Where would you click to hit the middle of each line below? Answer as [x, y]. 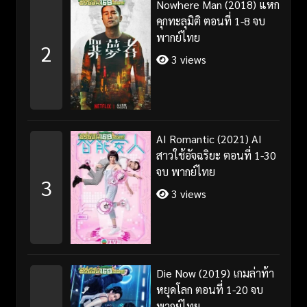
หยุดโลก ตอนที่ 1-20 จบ [209, 289]
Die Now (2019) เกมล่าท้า [215, 273]
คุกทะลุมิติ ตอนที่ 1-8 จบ [210, 21]
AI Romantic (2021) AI [209, 138]
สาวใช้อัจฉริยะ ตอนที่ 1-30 [216, 155]
